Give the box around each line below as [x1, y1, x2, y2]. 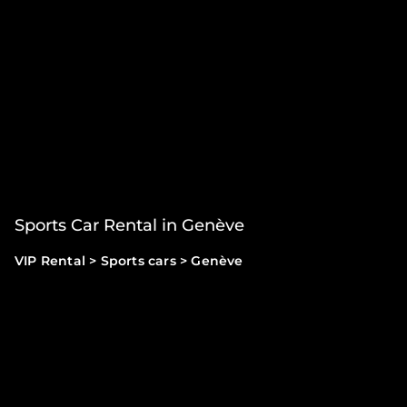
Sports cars [100, 252, 176, 269]
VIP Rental [15, 252, 85, 269]
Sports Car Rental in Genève [15, 214, 244, 235]
